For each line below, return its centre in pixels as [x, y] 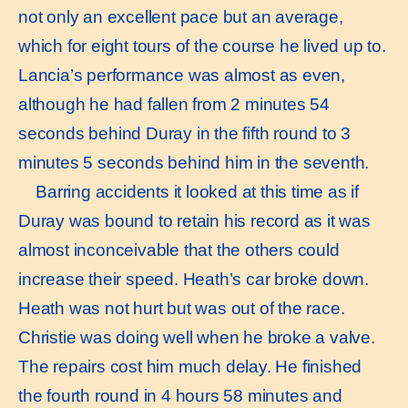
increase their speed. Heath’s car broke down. [194, 279]
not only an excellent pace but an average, [181, 16]
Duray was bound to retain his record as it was [194, 220]
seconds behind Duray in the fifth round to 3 [185, 133]
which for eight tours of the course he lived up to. [202, 46]
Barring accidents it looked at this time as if [189, 191]
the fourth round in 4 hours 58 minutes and [180, 395]
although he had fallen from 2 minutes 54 [174, 104]
